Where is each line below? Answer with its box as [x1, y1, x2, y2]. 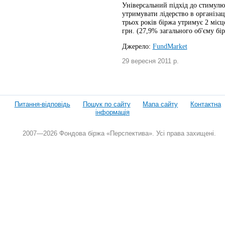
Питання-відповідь [14, 100, 70, 108]
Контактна [190, 100, 221, 108]
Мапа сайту [143, 100, 178, 108]
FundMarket [152, 42, 187, 50]
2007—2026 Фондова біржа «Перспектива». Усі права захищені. [22, 129, 216, 137]
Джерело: [122, 42, 153, 50]
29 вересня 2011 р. [122, 57, 179, 65]
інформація [95, 108, 130, 116]
